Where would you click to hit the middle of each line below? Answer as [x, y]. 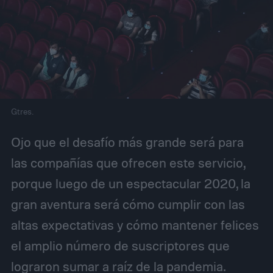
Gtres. [22, 112]
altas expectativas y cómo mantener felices [135, 225]
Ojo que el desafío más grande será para [127, 142]
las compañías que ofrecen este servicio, [128, 163]
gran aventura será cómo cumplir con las [128, 204]
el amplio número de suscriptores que [120, 246]
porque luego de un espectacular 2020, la [130, 184]
